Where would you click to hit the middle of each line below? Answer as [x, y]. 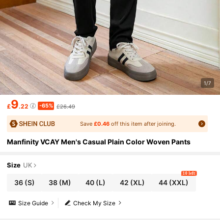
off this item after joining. [143, 124]
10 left [189, 174]
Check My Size [95, 203]
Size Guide [33, 203]
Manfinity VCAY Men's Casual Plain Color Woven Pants [99, 141]
